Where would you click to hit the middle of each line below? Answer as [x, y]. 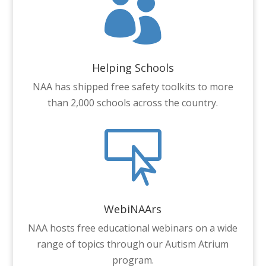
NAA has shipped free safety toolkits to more [133, 86]
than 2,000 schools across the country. [133, 102]
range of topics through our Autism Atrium [133, 244]
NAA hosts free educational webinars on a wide [133, 228]
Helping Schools [133, 67]
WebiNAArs [133, 209]
